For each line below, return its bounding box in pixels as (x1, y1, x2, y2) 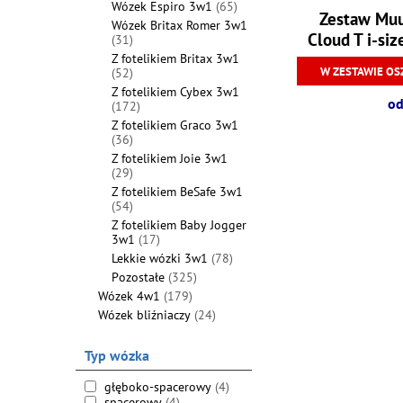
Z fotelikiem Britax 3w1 (111, 50, 239, 67)
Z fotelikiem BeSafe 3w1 (111, 184, 243, 200)
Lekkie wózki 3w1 (111, 250, 211, 266)
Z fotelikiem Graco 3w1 (111, 117, 238, 133)
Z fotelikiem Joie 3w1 (111, 150, 228, 166)
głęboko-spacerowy (100, 379, 215, 395)
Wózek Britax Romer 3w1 (111, 17, 247, 33)
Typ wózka (84, 346, 149, 364)
